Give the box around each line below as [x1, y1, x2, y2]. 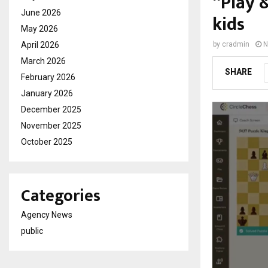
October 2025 [21, 136, 72, 147]
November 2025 [21, 120, 81, 130]
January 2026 [21, 88, 73, 98]
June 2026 [21, 7, 61, 17]
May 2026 [21, 23, 58, 33]
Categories [21, 181, 100, 210]
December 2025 [21, 104, 81, 114]
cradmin [222, 39, 249, 48]
